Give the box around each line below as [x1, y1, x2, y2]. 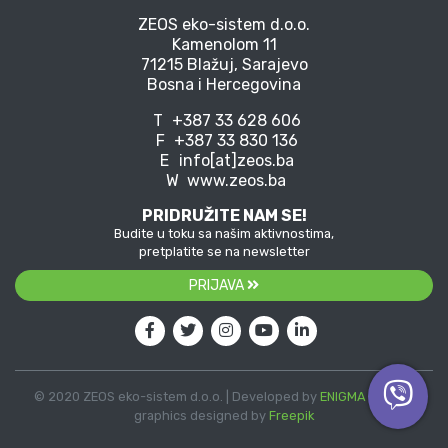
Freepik [269, 408, 314, 424]
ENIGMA [319, 389, 366, 405]
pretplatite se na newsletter [138, 244, 310, 260]
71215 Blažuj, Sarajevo [140, 55, 308, 75]
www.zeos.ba [182, 171, 286, 191]
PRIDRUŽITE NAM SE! [141, 206, 307, 226]
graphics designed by [134, 408, 269, 424]
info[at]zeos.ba [174, 151, 294, 171]
